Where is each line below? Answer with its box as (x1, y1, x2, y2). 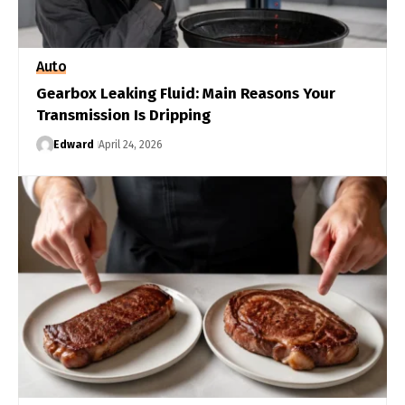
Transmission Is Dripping (36, 105, 211, 125)
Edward (52, 137, 94, 151)
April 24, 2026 (98, 137, 163, 151)
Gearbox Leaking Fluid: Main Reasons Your (36, 83, 335, 103)
